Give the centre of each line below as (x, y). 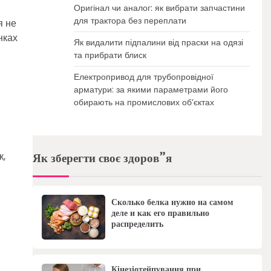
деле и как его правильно (160, 213)
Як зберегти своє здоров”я (102, 158)
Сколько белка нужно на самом (172, 202)
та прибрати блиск (110, 55)
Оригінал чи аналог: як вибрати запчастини (159, 8)
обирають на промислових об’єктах (144, 102)
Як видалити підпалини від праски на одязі (158, 42)
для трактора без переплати (130, 21)
